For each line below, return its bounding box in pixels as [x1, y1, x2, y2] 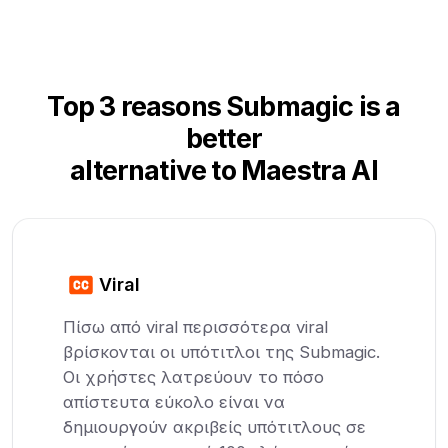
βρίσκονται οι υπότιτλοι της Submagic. [63, 341, 381, 362]
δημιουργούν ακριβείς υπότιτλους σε [63, 416, 367, 437]
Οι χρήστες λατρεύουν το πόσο [63, 366, 325, 387]
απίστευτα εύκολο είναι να [63, 391, 286, 412]
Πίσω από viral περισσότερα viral [63, 316, 329, 337]
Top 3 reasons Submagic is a [47, 89, 401, 123]
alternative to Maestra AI [70, 153, 378, 187]
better [185, 121, 263, 155]
